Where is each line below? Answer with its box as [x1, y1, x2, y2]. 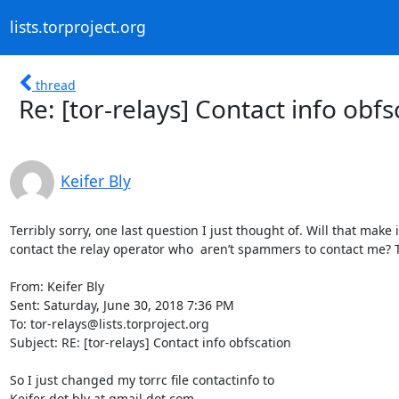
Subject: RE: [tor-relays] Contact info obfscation [9, 333, 291, 351]
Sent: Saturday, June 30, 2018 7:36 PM [9, 296, 234, 313]
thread [36, 76, 76, 94]
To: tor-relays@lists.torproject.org [9, 314, 209, 332]
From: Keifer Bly [9, 277, 104, 295]
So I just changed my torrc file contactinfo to [9, 370, 278, 388]
